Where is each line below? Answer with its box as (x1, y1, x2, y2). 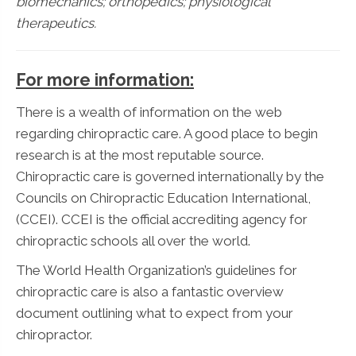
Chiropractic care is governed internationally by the (16, 168, 324, 184)
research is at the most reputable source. (16, 146, 264, 163)
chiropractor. (16, 326, 92, 342)
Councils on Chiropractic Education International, (16, 189, 311, 206)
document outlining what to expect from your (16, 304, 293, 321)
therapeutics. (16, 14, 96, 31)
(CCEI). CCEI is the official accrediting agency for (16, 211, 308, 227)
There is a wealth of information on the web (16, 103, 282, 120)
